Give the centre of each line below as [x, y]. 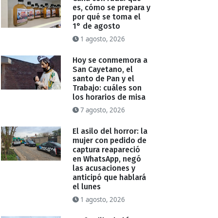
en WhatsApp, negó [107, 159]
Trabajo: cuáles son [107, 88]
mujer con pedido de [110, 141]
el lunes [87, 187]
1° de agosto [97, 26]
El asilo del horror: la [110, 131]
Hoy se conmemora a [110, 60]
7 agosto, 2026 [102, 110]
